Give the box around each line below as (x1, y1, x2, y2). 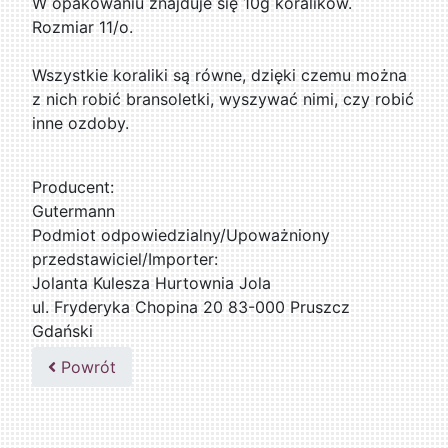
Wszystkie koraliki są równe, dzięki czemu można (32, 65, 408, 86)
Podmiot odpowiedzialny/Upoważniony (32, 225, 331, 246)
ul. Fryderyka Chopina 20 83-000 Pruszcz (32, 297, 351, 318)
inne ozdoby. (32, 113, 130, 134)
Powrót (56, 357, 117, 378)
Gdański (32, 321, 94, 342)
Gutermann (32, 201, 116, 222)
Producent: (32, 177, 115, 198)
